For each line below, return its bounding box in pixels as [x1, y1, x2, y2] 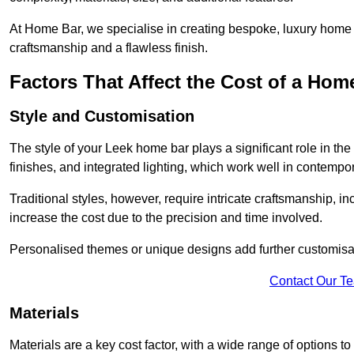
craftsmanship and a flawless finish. [9, 41, 208, 55]
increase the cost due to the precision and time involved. [9, 211, 322, 225]
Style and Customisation [9, 107, 194, 126]
